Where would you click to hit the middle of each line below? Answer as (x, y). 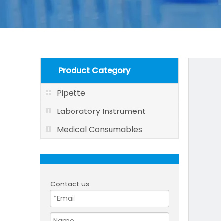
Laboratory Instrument (101, 111)
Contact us (70, 184)
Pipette (71, 93)
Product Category (94, 71)
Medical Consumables (99, 130)
